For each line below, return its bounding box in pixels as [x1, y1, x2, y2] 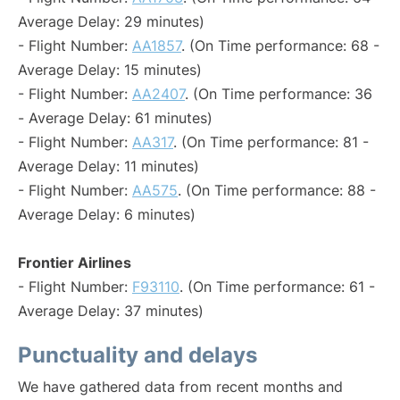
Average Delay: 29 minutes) [18, 12, 204, 30]
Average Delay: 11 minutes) [18, 157, 199, 175]
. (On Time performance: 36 [185, 85, 372, 103]
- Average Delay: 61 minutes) [18, 109, 212, 127]
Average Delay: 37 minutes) [18, 302, 204, 320]
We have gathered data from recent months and [18, 378, 343, 396]
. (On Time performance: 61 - [179, 278, 375, 296]
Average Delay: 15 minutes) [18, 61, 202, 79]
